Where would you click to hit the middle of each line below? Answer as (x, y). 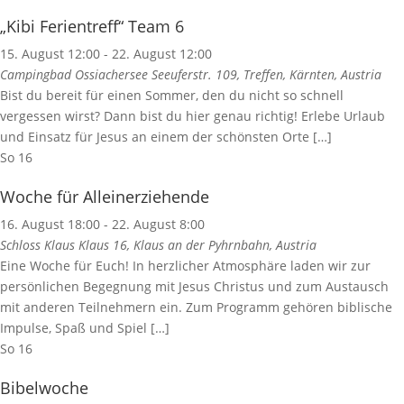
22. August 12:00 (162, 54)
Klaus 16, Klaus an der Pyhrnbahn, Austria (197, 245)
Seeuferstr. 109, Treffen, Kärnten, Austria (266, 75)
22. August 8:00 (158, 225)
